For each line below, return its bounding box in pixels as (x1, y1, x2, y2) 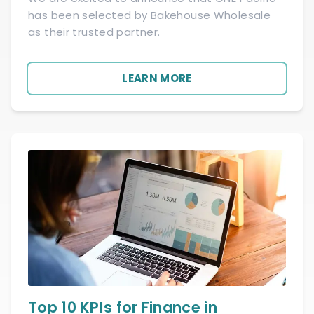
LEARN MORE (122, 71, 192, 86)
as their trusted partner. (28, 25, 161, 40)
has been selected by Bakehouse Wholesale (28, 8, 271, 23)
